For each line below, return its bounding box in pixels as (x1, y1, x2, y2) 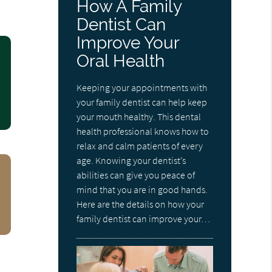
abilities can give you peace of (76, 168, 195, 181)
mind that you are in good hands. (76, 183, 208, 195)
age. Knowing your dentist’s (76, 154, 186, 166)
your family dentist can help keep (76, 95, 208, 108)
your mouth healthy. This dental (76, 110, 202, 123)
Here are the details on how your (76, 197, 205, 210)
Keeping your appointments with (76, 81, 208, 93)
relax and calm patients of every (76, 139, 203, 152)
